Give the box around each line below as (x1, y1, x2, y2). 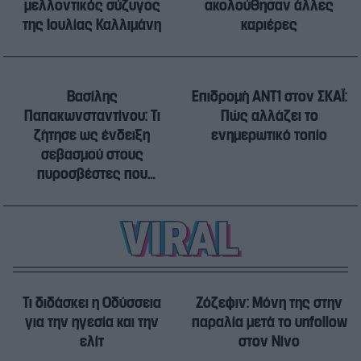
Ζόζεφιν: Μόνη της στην (196, 293, 342, 313)
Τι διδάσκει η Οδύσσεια (23, 293, 161, 313)
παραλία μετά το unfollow (191, 313, 347, 333)
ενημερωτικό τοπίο (211, 126, 327, 146)
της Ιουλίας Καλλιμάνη (23, 15, 161, 35)
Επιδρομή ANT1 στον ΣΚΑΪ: (191, 87, 347, 107)
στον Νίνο (239, 332, 300, 352)
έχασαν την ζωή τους (27, 184, 157, 204)
